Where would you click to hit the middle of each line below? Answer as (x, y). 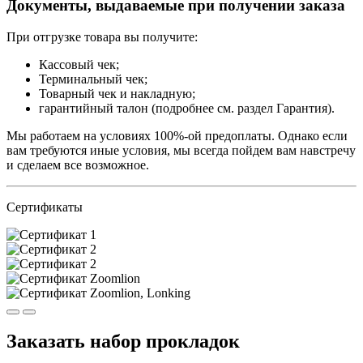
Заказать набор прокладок (123, 342)
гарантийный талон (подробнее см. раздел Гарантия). (187, 108)
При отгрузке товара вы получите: (102, 36)
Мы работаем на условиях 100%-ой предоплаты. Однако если (177, 135)
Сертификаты (45, 207)
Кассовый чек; (79, 64)
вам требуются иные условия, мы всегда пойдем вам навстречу (181, 150)
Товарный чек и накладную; (117, 93)
